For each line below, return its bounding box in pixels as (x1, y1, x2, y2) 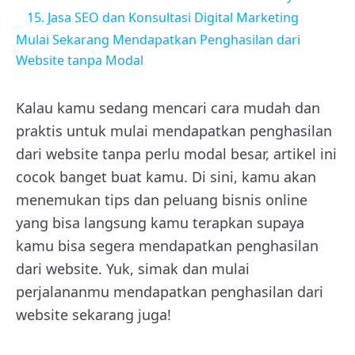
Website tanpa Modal (16, 51, 143, 69)
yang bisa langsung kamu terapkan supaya (16, 212, 304, 232)
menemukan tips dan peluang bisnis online (16, 189, 307, 209)
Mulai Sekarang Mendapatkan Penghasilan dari (16, 30, 300, 48)
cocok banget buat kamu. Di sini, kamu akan (16, 166, 316, 186)
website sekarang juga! (16, 304, 171, 324)
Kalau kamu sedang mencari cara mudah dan (16, 97, 320, 117)
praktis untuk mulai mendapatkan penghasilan (16, 120, 332, 140)
